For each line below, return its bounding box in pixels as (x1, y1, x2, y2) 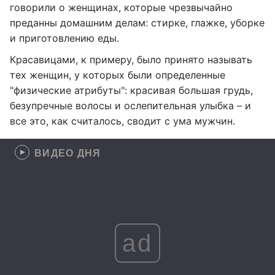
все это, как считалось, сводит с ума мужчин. (10, 115, 235, 127)
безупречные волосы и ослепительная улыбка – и (10, 99, 251, 112)
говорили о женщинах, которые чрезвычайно (10, 1, 233, 14)
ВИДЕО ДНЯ (34, 145, 101, 160)
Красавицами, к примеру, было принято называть (10, 53, 252, 66)
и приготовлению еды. (10, 32, 119, 44)
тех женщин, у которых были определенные (10, 69, 225, 81)
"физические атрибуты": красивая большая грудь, (10, 84, 253, 96)
